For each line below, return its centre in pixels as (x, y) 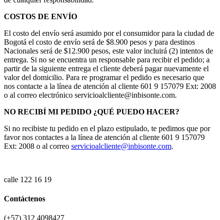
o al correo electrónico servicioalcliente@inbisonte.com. (90, 95)
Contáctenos (25, 199)
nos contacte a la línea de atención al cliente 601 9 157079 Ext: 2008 (110, 86)
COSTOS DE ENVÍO (41, 16)
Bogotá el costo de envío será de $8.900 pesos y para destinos (99, 42)
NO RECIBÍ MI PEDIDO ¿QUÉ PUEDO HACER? (92, 111)
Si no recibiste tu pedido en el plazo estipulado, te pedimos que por (107, 128)
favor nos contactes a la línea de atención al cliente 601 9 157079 (104, 137)
